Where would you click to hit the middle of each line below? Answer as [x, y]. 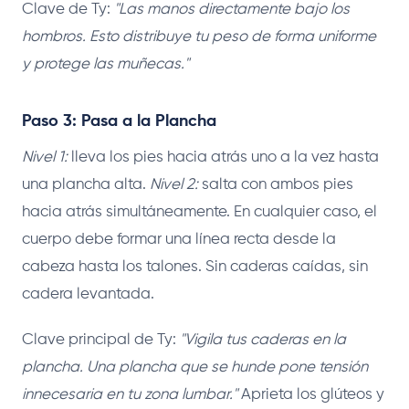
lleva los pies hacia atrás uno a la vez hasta [223, 157]
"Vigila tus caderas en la [263, 340]
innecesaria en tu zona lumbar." [130, 394]
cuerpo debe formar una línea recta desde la [179, 239]
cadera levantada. [88, 294]
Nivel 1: [45, 157]
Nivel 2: [174, 184]
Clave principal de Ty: [101, 340]
